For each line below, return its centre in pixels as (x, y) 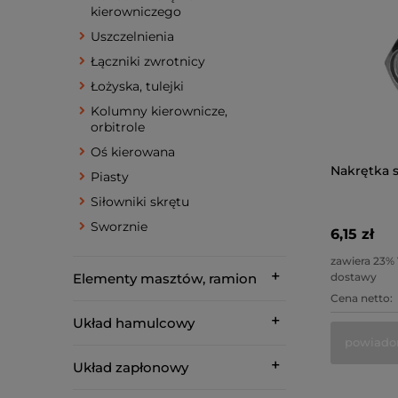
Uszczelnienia (132, 36)
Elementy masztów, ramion (165, 279)
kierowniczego (136, 12)
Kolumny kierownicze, (159, 111)
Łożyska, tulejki (137, 86)
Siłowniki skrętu (140, 202)
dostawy (354, 276)
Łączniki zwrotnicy (148, 61)
